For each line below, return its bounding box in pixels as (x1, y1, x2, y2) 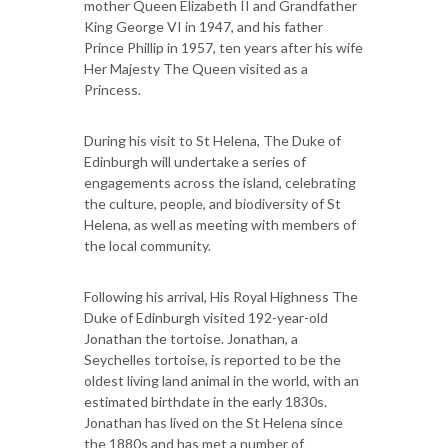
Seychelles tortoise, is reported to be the (84, 350, 341, 368)
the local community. (84, 236, 211, 254)
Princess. (84, 80, 141, 98)
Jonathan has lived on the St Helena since (84, 413, 343, 431)
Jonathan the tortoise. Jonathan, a (84, 329, 298, 347)
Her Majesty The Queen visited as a (84, 59, 308, 77)
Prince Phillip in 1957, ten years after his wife (84, 38, 363, 56)
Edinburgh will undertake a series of (84, 152, 306, 170)
